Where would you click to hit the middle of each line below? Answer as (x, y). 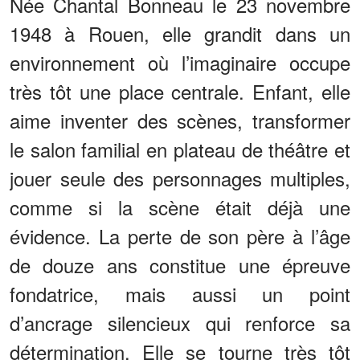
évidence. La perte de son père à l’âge (180, 235)
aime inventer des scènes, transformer (180, 120)
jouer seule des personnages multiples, (180, 178)
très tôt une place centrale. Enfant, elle (180, 91)
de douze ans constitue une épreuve (180, 264)
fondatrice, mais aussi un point (180, 293)
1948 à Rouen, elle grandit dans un (180, 33)
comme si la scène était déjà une (180, 207)
